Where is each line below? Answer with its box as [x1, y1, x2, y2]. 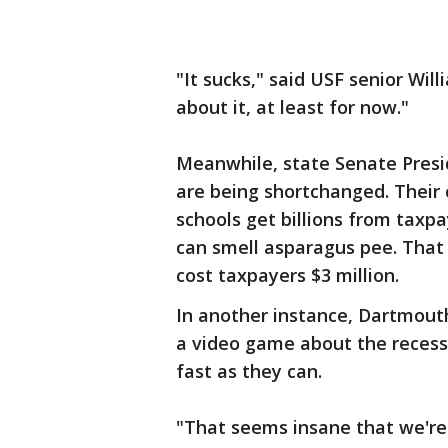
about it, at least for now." [176, 95, 409, 119]
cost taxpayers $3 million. [176, 263, 399, 287]
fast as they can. [176, 359, 322, 383]
